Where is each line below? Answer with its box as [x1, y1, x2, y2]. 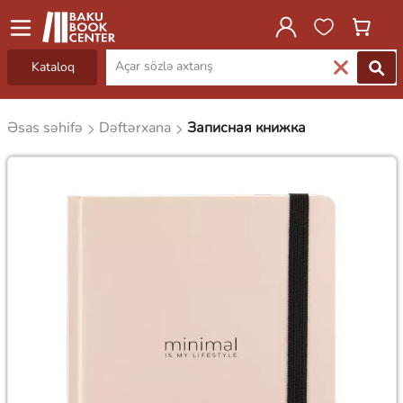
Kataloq [31, 58, 75, 76]
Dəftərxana [98, 118, 175, 138]
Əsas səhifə [6, 118, 86, 138]
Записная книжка [186, 118, 306, 138]
